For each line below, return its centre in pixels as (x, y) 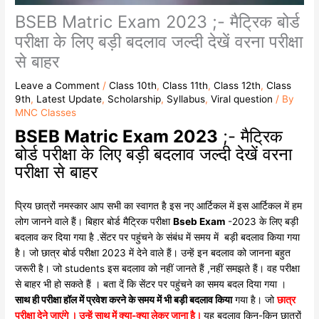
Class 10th (133, 85)
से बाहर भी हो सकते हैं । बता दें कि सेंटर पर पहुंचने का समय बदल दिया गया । (151, 284)
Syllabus (186, 99)
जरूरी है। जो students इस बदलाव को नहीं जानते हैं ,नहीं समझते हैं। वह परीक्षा (158, 269)
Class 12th (237, 85)
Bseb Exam (199, 222)
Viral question (242, 99)
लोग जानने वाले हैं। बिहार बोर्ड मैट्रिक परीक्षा (94, 222)
